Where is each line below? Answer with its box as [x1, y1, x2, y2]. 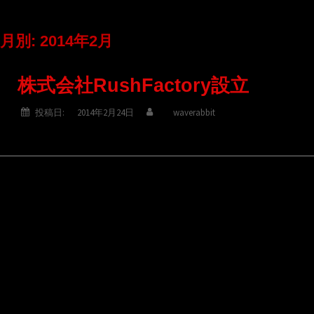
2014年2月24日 [77, 107, 134, 119]
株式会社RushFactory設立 [18, 75, 249, 97]
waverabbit [173, 107, 215, 119]
